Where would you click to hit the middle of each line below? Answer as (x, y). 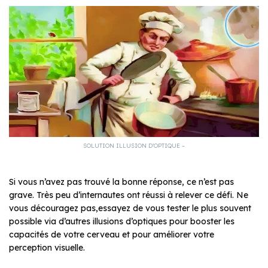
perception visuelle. (47, 247)
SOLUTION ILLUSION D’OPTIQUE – (134, 145)
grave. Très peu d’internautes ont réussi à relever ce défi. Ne (129, 195)
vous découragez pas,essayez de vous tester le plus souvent (130, 208)
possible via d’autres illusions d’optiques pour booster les (122, 221)
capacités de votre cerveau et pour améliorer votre (112, 234)
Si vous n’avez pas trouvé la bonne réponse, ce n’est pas (121, 182)
